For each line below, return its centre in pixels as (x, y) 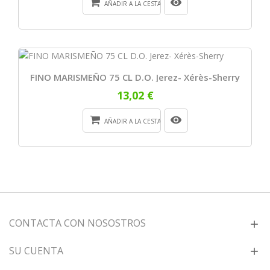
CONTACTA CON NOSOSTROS (77, 223)
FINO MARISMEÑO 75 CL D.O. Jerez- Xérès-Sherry (135, 77)
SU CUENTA (36, 250)
